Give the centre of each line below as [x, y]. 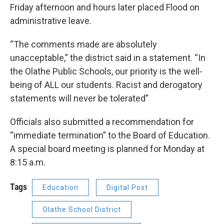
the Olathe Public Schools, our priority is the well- [106, 71]
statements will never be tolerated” [79, 98]
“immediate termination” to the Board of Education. [110, 135]
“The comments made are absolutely [83, 44]
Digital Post [127, 187]
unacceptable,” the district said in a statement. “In [108, 57]
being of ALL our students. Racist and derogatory [106, 84]
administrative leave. [51, 20]
